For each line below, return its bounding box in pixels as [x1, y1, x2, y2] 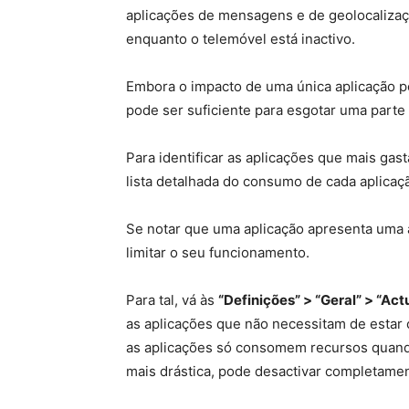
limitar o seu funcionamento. [126, 244, 309, 261]
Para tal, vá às [126, 291, 218, 309]
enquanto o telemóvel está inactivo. [126, 30, 355, 47]
